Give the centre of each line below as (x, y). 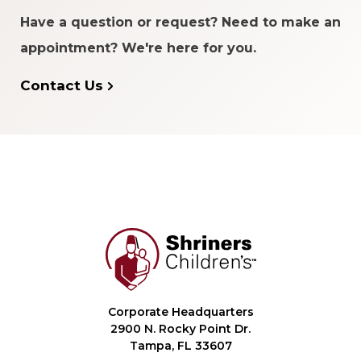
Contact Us (62, 85)
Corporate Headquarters (180, 311)
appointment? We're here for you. (138, 48)
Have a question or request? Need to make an (180, 22)
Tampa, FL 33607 (180, 345)
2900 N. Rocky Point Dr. (180, 328)
